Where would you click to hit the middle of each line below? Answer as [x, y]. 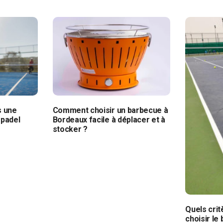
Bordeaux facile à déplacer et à [109, 119]
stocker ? [70, 129]
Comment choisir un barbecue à [110, 110]
